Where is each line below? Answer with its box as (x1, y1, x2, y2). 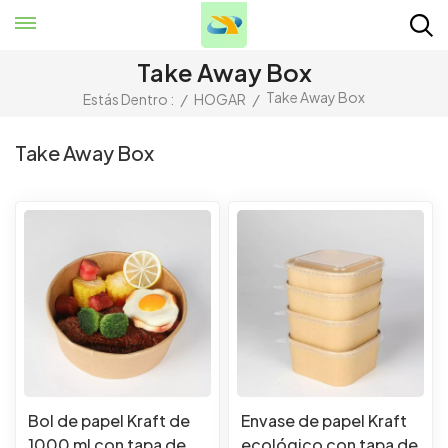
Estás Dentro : (83, 90, 174, 109)
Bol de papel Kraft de (28, 409, 190, 431)
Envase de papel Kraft (241, 409, 407, 431)
